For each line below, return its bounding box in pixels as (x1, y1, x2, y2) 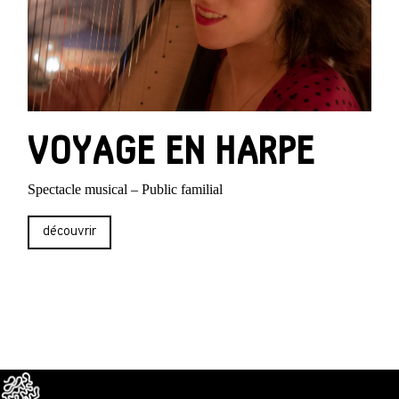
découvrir (43, 224, 97, 241)
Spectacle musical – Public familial (28, 181, 224, 197)
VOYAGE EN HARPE (28, 129, 316, 172)
